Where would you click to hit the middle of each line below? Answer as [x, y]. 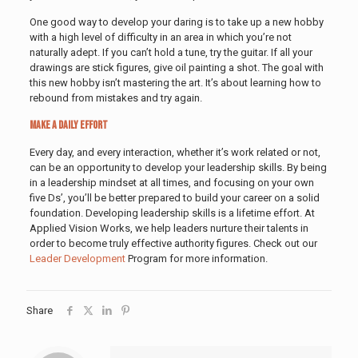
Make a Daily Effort [68, 125]
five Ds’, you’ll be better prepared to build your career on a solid [174, 197]
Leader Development [77, 258]
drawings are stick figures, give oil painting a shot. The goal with [176, 67]
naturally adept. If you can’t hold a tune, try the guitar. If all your [171, 52]
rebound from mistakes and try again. [115, 97]
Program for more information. [196, 258]
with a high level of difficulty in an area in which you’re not [160, 37]
